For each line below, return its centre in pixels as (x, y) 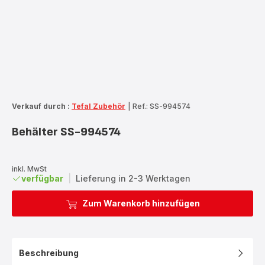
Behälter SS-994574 (66, 132)
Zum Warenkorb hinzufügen (141, 203)
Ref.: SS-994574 (161, 106)
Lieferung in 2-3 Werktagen (133, 178)
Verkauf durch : (41, 106)
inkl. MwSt (29, 169)
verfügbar (42, 178)
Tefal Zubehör (98, 106)
